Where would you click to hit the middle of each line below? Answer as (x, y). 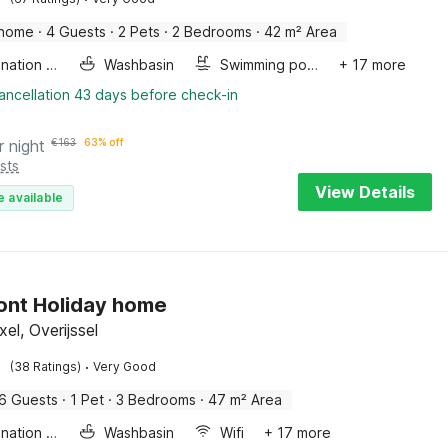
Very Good (125, 366)
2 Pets (139, 31)
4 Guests (76, 31)
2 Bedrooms (212, 31)
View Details (365, 192)
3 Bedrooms (156, 399)
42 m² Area (301, 31)
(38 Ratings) (46, 366)
